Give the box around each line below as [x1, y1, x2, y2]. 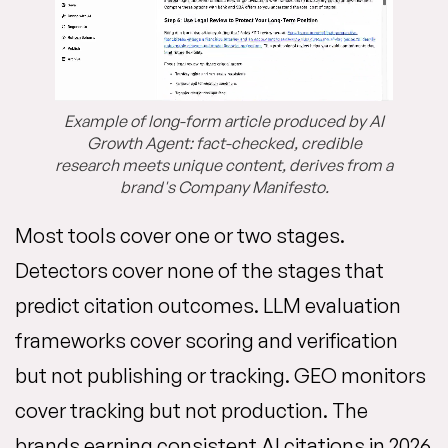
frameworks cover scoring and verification [15, 328, 398, 354]
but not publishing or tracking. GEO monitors [15, 363, 426, 389]
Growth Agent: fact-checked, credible [86, 133, 362, 154]
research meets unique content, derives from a [55, 155, 393, 176]
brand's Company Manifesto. [119, 177, 329, 198]
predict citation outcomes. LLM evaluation [15, 293, 401, 319]
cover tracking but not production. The [15, 398, 368, 424]
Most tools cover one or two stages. [15, 223, 345, 249]
